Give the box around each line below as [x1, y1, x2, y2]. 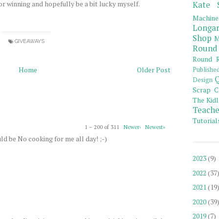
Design [193, 76, 213, 85]
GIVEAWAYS [15, 38, 44, 44]
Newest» [145, 123, 165, 131]
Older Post [137, 65, 171, 74]
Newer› [124, 123, 141, 131]
